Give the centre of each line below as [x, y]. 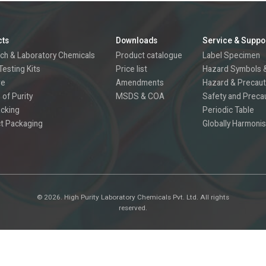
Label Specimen [231, 55]
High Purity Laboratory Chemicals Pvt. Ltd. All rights [147, 197]
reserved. [133, 208]
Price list [131, 69]
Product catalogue [149, 55]
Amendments [140, 83]
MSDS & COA [140, 96]
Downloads [136, 40]
